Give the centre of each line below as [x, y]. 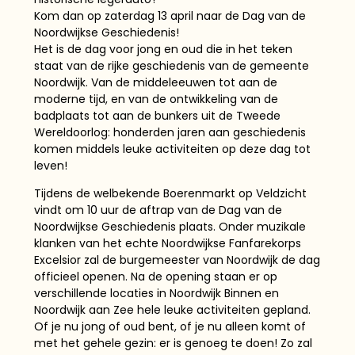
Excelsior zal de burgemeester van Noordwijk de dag [177, 260]
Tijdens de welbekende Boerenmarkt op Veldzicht [170, 194]
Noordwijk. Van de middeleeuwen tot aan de [155, 82]
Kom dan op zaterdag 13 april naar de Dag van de [170, 15]
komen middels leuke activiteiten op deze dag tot [172, 149]
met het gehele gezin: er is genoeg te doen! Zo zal [173, 344]
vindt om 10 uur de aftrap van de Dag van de [158, 210]
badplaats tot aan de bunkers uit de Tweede [157, 115]
